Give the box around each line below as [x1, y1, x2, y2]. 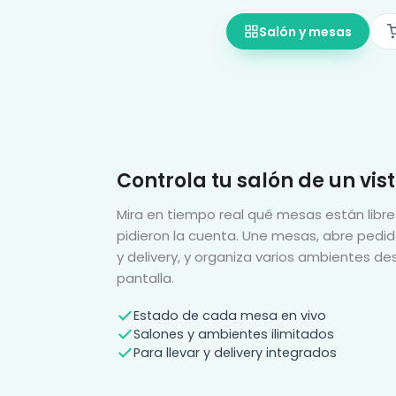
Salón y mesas [258, 22, 352, 41]
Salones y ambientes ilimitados [133, 325, 334, 344]
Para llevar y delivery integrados [133, 344, 337, 362]
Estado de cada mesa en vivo [133, 307, 326, 325]
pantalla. [117, 269, 174, 288]
